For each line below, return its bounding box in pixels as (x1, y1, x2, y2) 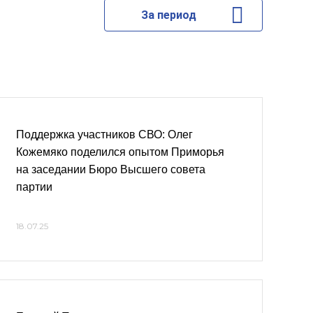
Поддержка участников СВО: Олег (16, 129, 193, 140)
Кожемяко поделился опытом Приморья (16, 146, 224, 158)
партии (16, 181, 52, 193)
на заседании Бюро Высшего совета (16, 163, 205, 175)
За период (140, 8, 196, 22)
